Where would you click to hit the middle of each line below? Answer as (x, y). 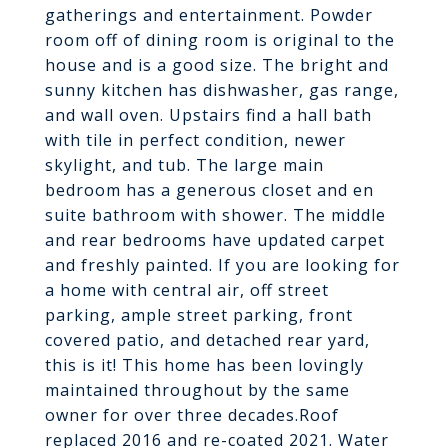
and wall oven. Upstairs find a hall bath (208, 115)
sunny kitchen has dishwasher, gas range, (222, 90)
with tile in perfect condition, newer (195, 140)
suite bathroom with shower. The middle (215, 215)
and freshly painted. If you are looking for (222, 265)
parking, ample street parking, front (199, 315)
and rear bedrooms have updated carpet (215, 240)
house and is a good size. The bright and (217, 65)
